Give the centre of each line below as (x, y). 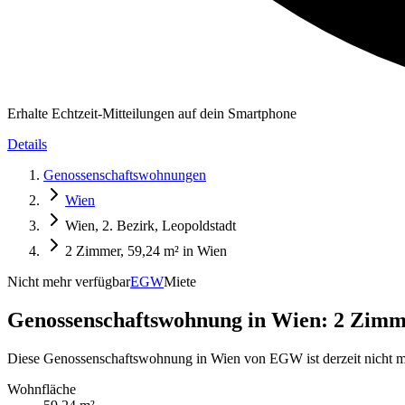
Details (27, 144)
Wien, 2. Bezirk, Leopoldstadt (151, 226)
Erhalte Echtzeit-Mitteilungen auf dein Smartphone (152, 113)
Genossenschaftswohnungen (125, 175)
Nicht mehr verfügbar (69, 282)
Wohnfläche (42, 389)
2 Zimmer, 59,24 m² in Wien (146, 251)
